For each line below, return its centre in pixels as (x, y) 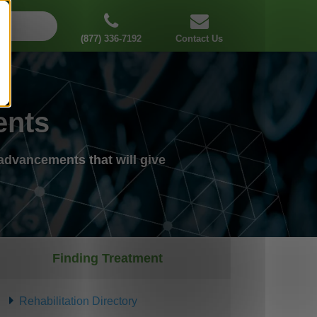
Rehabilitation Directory (78, 301)
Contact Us (199, 38)
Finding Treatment (108, 259)
